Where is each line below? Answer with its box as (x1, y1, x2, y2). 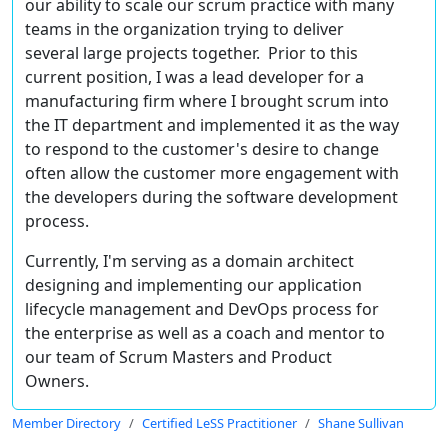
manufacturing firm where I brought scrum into (25, 90, 389, 113)
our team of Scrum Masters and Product (25, 346, 332, 369)
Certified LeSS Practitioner (142, 414, 297, 433)
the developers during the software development (25, 186, 398, 209)
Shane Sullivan (318, 414, 404, 433)
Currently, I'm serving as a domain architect (25, 250, 354, 273)
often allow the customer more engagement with (25, 162, 399, 185)
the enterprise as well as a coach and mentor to (25, 322, 385, 345)
